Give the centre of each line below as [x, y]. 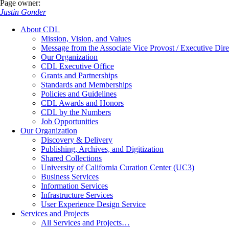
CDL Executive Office [77, 66]
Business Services [70, 177]
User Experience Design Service [93, 204]
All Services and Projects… [85, 223]
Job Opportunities [70, 122]
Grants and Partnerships [79, 76]
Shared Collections [71, 158]
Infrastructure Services [77, 195]
